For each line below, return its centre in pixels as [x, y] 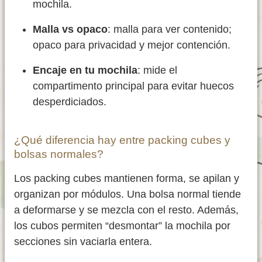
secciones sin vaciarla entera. [83, 242]
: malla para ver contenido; [170, 30]
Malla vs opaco [70, 30]
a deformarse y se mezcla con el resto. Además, [126, 210]
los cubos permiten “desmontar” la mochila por [122, 226]
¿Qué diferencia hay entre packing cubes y [122, 140]
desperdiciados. [70, 102]
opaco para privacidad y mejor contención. [132, 45]
